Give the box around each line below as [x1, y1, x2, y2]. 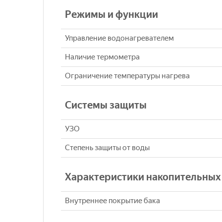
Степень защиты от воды [65, 143, 150, 153]
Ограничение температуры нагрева [65, 71, 190, 81]
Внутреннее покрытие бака [65, 196, 160, 206]
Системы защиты [65, 99, 147, 111]
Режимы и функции [65, 8, 158, 21]
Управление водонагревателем [65, 34, 174, 43]
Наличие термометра [65, 53, 140, 62]
